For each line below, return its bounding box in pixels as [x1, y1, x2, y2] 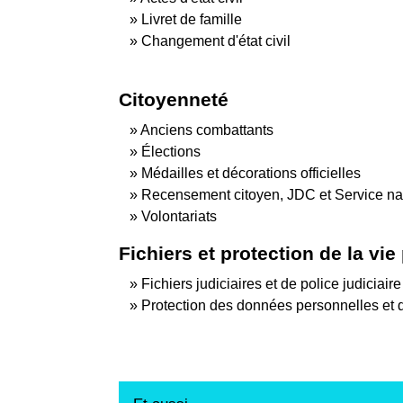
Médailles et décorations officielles [141, 166, 361, 182]
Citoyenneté [119, 89, 228, 111]
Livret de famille [141, 12, 242, 28]
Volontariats [141, 209, 217, 225]
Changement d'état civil [141, 33, 291, 49]
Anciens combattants [140, 122, 273, 139]
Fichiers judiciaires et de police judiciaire [141, 276, 401, 292]
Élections [141, 144, 201, 160]
